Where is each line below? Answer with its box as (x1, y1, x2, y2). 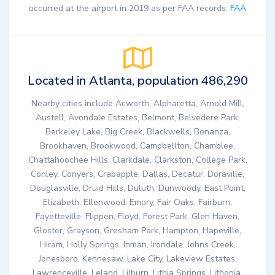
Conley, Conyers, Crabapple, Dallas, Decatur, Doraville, (31, 168, 244, 180)
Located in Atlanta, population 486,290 (27, 72, 248, 89)
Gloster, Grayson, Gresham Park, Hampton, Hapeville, (34, 225, 241, 237)
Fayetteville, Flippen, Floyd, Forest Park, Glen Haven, (36, 211, 239, 223)
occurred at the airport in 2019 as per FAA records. (29, 2, 230, 14)
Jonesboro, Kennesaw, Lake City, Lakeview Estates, (38, 253, 237, 265)
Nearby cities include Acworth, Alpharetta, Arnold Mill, (31, 98, 244, 110)
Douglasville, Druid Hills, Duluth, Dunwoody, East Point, (29, 182, 246, 195)
